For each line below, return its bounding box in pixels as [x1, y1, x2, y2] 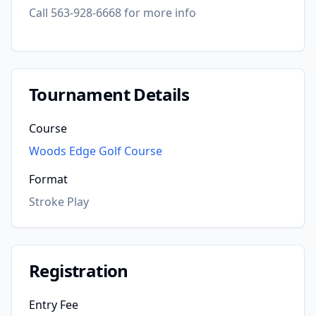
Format [29, 171, 68, 187]
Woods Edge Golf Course [29, 143, 162, 159]
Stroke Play [29, 194, 89, 209]
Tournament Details [29, 83, 190, 106]
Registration [29, 259, 128, 282]
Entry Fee [29, 297, 78, 312]
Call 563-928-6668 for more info [29, 5, 196, 20]
